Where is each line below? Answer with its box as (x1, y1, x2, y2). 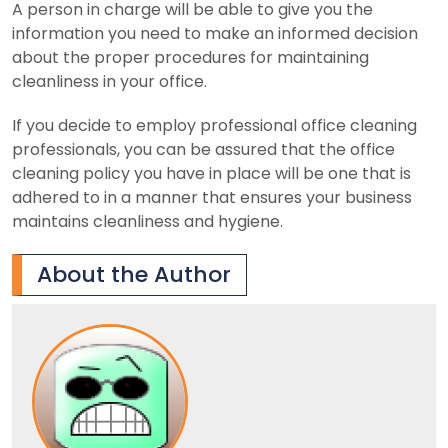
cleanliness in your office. (12, 69, 207, 93)
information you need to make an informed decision (12, 21, 418, 45)
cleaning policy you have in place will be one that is (12, 161, 411, 185)
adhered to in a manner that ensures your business (12, 185, 412, 209)
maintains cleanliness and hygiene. (12, 209, 283, 233)
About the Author (37, 258, 231, 290)
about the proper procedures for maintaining (12, 45, 369, 69)
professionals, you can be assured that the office (12, 137, 395, 161)
